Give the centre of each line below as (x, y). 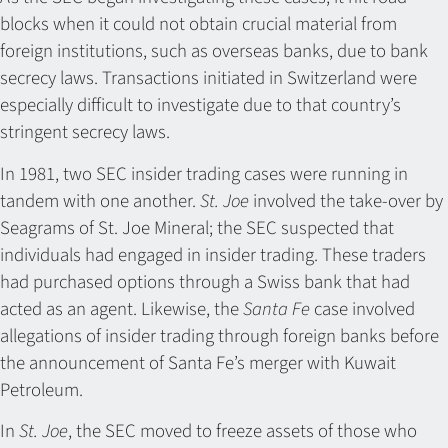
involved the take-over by (346, 201)
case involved (362, 309)
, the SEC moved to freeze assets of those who (242, 432)
